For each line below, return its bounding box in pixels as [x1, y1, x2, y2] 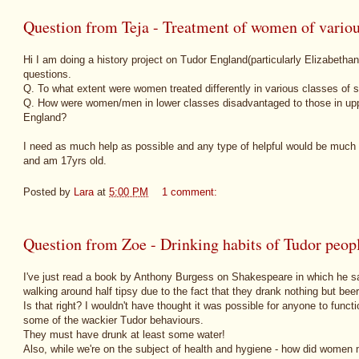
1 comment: [162, 185, 220, 198]
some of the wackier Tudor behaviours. [23, 314, 204, 327]
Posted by [23, 185, 74, 198]
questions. [23, 68, 71, 81]
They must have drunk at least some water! [23, 329, 225, 341]
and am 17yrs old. [23, 155, 107, 167]
